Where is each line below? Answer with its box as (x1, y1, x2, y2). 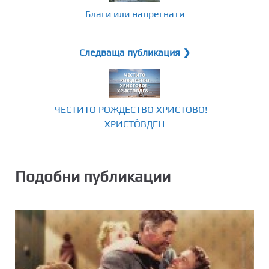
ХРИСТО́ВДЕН (104, 118, 165, 130)
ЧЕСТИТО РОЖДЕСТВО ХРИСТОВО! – (54, 103, 215, 115)
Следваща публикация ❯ (79, 46, 190, 58)
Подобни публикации (15, 167, 171, 186)
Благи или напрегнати (85, 8, 184, 20)
